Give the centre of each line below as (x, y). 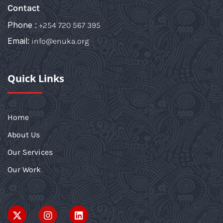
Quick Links (36, 79)
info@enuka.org (60, 41)
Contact (24, 8)
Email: (18, 41)
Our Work (24, 170)
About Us (24, 135)
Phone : (22, 25)
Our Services (30, 152)
